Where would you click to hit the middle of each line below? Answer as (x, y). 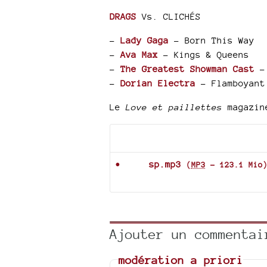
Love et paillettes (174, 107)
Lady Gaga (144, 40)
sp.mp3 (165, 164)
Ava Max (139, 55)
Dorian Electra (158, 83)
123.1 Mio (241, 165)
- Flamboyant (230, 83)
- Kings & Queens (203, 55)
